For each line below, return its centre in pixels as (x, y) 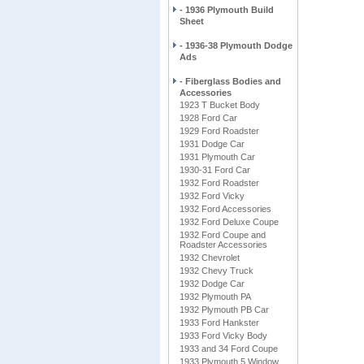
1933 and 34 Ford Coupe (229, 349)
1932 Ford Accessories (225, 209)
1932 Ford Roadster (219, 183)
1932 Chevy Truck (217, 271)
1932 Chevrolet (210, 258)
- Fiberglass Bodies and (230, 81)
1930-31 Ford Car (215, 170)
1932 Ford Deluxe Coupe (229, 222)
